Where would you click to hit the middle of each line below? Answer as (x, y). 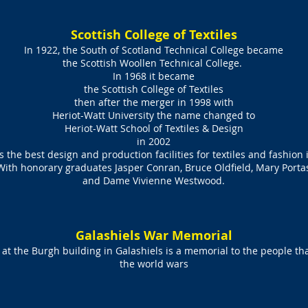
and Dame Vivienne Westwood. (154, 180)
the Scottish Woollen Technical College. (154, 63)
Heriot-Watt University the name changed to (154, 115)
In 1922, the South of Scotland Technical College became (154, 50)
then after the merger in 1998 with (154, 102)
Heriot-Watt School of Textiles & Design (154, 128)
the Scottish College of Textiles (154, 89)
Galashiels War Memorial (154, 235)
